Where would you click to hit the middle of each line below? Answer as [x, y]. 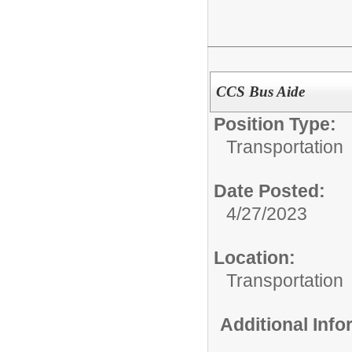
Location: [255, 257]
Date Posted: [269, 191]
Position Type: [275, 124]
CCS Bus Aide [260, 91]
